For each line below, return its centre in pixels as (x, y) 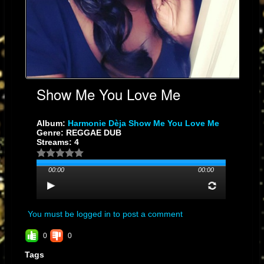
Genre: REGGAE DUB (79, 133)
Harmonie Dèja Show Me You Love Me (143, 123)
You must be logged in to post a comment (105, 214)
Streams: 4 (57, 142)
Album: (52, 123)
